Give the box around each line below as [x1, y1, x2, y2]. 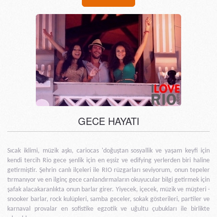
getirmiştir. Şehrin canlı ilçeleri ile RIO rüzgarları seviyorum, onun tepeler [7, 167, 210, 174]
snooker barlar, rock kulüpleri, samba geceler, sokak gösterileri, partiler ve [7, 196, 210, 203]
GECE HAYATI [77, 114, 139, 128]
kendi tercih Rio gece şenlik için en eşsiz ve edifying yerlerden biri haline [7, 157, 210, 165]
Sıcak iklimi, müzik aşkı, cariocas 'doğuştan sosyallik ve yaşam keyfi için [7, 147, 210, 155]
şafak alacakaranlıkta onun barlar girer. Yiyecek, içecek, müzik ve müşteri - [7, 186, 210, 194]
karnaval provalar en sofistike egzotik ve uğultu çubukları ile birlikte [7, 205, 210, 213]
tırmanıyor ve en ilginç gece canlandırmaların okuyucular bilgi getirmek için [7, 176, 210, 184]
